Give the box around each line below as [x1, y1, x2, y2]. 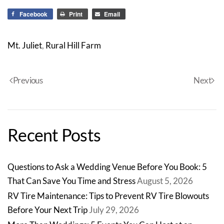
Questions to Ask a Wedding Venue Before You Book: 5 [7, 161, 207, 172]
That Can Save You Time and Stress [7, 175, 135, 186]
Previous [13, 75, 43, 85]
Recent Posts [7, 124, 100, 145]
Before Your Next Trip [7, 204, 87, 215]
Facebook [19, 9, 47, 18]
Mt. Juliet [7, 39, 42, 50]
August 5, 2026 [137, 175, 193, 186]
